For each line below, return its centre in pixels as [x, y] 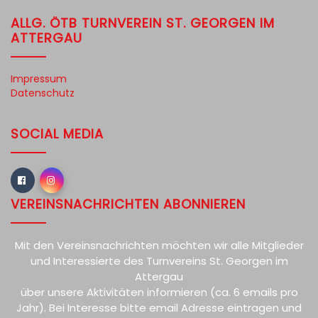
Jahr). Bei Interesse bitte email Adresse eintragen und [159, 308]
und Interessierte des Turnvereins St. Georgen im [159, 261]
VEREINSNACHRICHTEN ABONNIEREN [128, 204]
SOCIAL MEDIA [57, 134]
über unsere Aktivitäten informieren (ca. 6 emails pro [159, 292]
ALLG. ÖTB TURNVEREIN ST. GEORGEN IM [143, 23]
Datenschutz [43, 93]
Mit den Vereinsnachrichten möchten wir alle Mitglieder [159, 245]
